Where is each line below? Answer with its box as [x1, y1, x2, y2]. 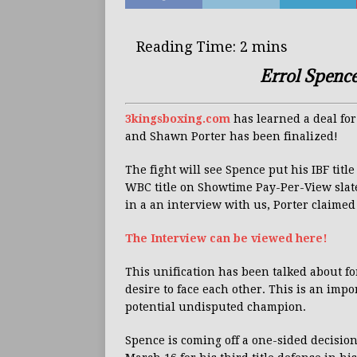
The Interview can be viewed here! [125, 232, 328, 245]
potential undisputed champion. [125, 300, 306, 314]
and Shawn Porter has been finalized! [125, 130, 338, 143]
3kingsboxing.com [125, 112, 230, 126]
